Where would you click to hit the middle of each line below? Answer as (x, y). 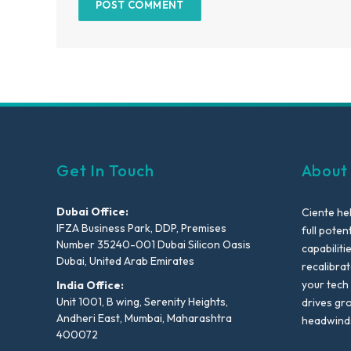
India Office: (90, 285)
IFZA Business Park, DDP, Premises (141, 228)
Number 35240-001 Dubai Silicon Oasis (154, 244)
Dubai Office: (92, 211)
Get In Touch (105, 170)
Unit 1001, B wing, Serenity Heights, (142, 301)
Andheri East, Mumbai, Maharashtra (144, 318)
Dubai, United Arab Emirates (125, 261)
